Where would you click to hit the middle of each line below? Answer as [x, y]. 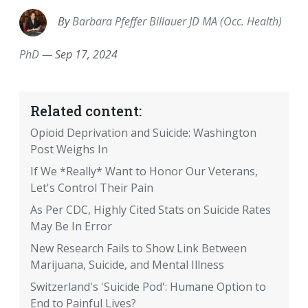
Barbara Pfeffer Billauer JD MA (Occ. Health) [177, 22]
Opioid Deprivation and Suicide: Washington [143, 133]
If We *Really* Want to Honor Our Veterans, [144, 172]
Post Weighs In [69, 150]
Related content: [86, 111]
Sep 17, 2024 [86, 55]
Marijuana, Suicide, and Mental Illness [127, 265]
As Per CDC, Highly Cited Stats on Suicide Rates [151, 210]
